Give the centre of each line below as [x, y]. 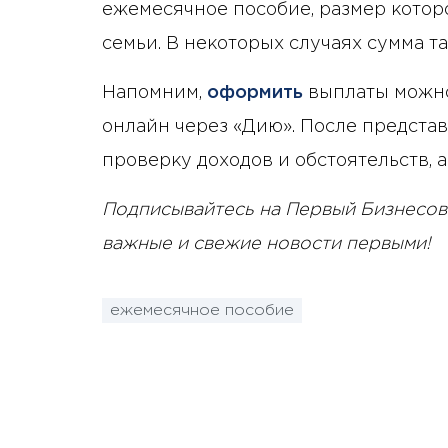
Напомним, [154, 92]
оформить [255, 92]
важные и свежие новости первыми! [266, 243]
